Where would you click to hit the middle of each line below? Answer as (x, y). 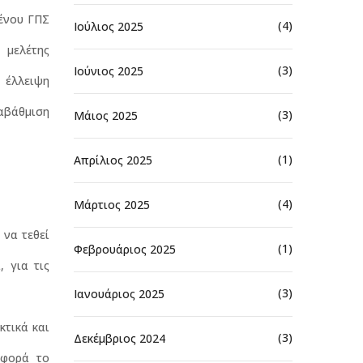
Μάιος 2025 (106, 115)
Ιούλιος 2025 (109, 26)
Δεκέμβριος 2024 (120, 338)
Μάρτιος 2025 (112, 204)
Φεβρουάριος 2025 (125, 249)
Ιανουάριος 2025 (119, 293)
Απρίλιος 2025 (113, 160)
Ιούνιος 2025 (109, 70)
